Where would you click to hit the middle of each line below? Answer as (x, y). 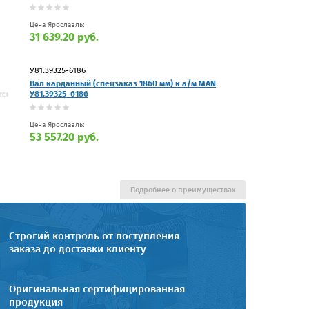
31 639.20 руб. (64, 37)
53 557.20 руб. (64, 137)
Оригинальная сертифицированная (97, 289)
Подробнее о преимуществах (183, 190)
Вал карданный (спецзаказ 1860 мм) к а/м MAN (123, 83)
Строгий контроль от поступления (94, 236)
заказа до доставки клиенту (78, 249)
